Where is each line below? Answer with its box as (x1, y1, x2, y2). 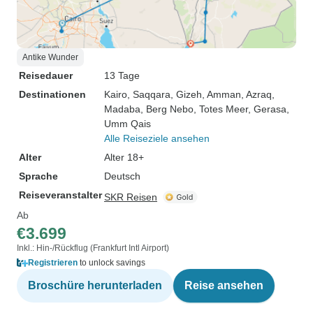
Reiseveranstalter (19, 189, 102, 201)
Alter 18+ (104, 152, 144, 163)
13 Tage (104, 70, 140, 81)
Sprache (19, 170, 58, 182)
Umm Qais (104, 118, 151, 129)
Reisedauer (19, 70, 73, 81)
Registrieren (28, 258, 78, 268)
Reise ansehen (184, 279, 263, 291)
